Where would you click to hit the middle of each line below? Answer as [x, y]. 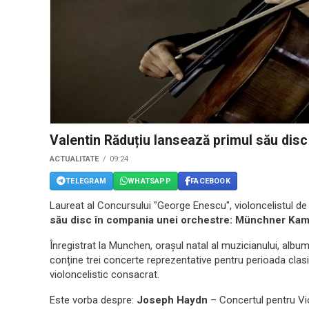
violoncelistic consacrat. [104, 275]
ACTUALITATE [74, 159]
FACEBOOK [210, 181]
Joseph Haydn [172, 300]
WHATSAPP [149, 181]
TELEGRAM [86, 181]
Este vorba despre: [93, 300]
